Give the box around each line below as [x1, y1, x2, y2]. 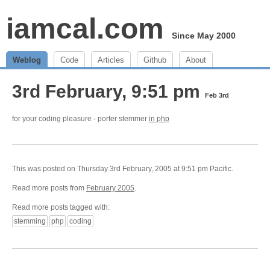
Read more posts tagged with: [12, 203, 110, 212]
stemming [14, 217, 46, 225]
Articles [98, 55, 124, 64]
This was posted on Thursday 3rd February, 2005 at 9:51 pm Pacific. [12, 165, 233, 173]
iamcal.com [6, 13, 164, 45]
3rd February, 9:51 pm [12, 81, 205, 101]
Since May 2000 [172, 31, 236, 40]
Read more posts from [12, 184, 86, 192]
